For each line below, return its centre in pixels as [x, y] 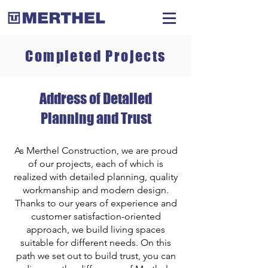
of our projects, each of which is [96, 164]
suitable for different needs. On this [96, 243]
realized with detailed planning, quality [96, 177]
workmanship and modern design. [96, 190]
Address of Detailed [96, 98]
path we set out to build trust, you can [96, 256]
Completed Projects [96, 56]
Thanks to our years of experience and [96, 203]
